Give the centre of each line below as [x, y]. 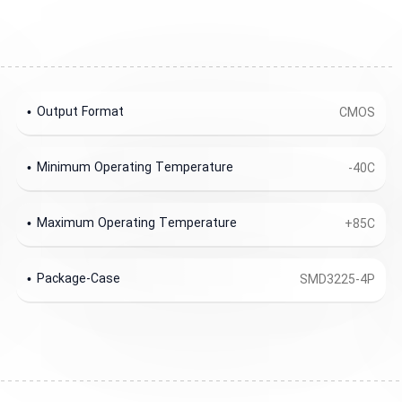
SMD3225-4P [337, 280]
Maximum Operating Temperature [137, 223]
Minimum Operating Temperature [135, 168]
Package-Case [79, 279]
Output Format [81, 112]
